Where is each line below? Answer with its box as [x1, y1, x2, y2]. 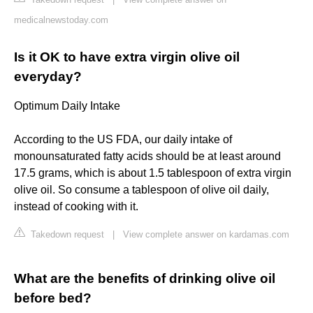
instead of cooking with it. [14, 201, 138, 213]
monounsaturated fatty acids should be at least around [14, 150, 281, 163]
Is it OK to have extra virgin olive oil [14, 50, 240, 65]
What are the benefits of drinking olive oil [14, 271, 275, 286]
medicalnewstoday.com [14, 15, 108, 26]
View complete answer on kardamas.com [123, 229, 289, 240]
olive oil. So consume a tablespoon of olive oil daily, [14, 184, 269, 196]
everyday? [14, 69, 82, 85]
